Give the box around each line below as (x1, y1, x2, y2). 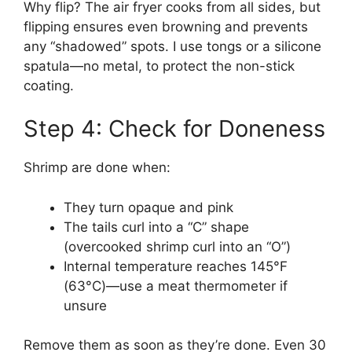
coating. (24, 77, 74, 93)
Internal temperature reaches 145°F (64, 258, 288, 274)
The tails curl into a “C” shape (64, 218, 249, 235)
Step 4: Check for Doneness (24, 115, 325, 143)
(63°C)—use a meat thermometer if (64, 277, 288, 294)
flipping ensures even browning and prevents (24, 18, 308, 35)
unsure (64, 297, 107, 313)
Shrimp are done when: (24, 159, 170, 176)
